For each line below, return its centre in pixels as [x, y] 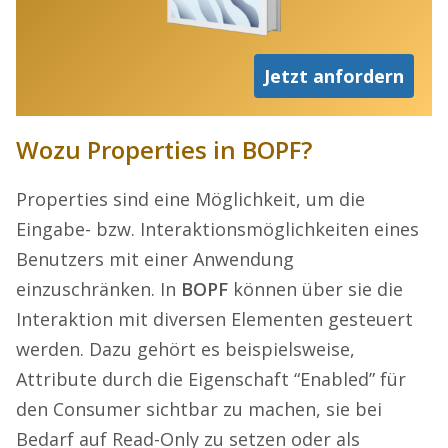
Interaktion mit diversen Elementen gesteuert [214, 319]
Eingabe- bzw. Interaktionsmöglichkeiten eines [217, 229]
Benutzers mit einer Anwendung [155, 259]
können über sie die [315, 289]
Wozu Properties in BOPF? [164, 150]
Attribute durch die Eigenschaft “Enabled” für [211, 379]
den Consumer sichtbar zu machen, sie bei [199, 409]
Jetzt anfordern [334, 76]
